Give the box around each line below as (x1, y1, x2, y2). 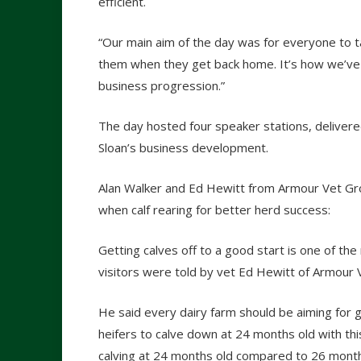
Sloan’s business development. (98, 139, 268, 156)
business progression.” (98, 77, 225, 93)
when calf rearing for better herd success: (98, 201, 330, 218)
